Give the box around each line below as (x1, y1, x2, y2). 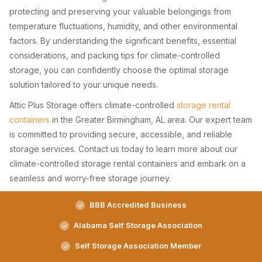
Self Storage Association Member (75, 241, 201, 250)
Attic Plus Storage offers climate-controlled (9, 100, 177, 110)
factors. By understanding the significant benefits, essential (9, 36, 236, 46)
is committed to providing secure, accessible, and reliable (9, 129, 232, 139)
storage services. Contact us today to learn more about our (9, 144, 237, 154)
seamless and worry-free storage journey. (9, 173, 171, 183)
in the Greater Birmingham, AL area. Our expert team (50, 115, 252, 125)
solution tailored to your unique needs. (9, 80, 160, 89)
